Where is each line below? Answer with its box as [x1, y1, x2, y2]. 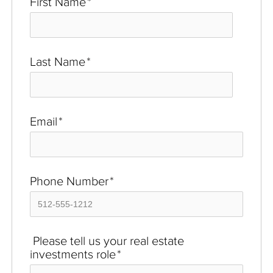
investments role [30, 247, 116, 261]
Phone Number [30, 174, 108, 188]
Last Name [30, 54, 85, 68]
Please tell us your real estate [30, 233, 184, 247]
